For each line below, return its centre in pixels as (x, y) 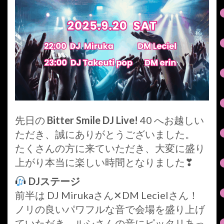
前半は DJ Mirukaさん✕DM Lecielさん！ (107, 195)
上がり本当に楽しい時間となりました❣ (104, 162)
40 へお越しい (172, 120)
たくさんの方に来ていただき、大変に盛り (110, 148)
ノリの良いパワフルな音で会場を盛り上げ (110, 209)
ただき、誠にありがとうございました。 (105, 134)
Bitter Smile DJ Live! (93, 120)
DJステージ (54, 181)
